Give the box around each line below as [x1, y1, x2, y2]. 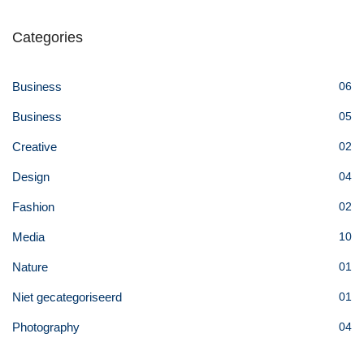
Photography [12, 319, 80, 334]
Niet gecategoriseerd [12, 289, 122, 304]
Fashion [12, 199, 54, 214]
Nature [12, 259, 48, 274]
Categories [12, 28, 83, 45]
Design [12, 169, 50, 184]
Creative [12, 139, 57, 154]
